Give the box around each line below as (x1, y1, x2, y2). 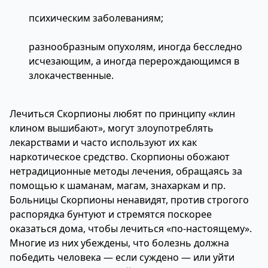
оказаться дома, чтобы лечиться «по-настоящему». (10, 222, 252, 235)
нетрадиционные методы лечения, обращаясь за (10, 165, 242, 178)
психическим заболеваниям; (29, 11, 163, 25)
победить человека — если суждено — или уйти (10, 251, 234, 264)
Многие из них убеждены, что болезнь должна (10, 236, 229, 249)
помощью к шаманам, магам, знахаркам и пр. (10, 179, 226, 192)
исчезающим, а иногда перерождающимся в (29, 54, 239, 68)
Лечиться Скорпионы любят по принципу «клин (10, 107, 235, 120)
